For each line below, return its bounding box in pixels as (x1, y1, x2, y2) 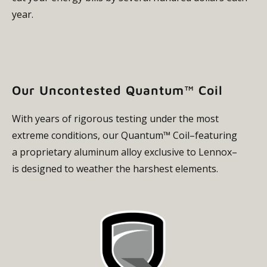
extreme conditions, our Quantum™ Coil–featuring (12, 128, 237, 142)
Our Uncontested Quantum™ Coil (12, 82, 228, 97)
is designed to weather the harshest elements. (12, 162, 218, 175)
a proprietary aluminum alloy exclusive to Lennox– (12, 145, 237, 159)
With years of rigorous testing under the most (12, 111, 219, 125)
